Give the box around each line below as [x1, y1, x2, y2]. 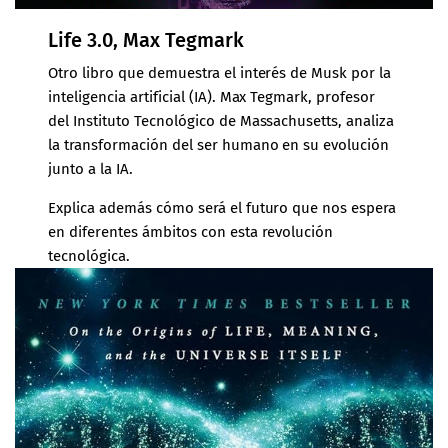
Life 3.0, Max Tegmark [48, 28, 244, 53]
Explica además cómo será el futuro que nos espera [48, 199, 396, 218]
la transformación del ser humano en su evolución [48, 136, 389, 155]
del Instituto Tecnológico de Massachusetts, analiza [48, 112, 394, 131]
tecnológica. [48, 247, 131, 266]
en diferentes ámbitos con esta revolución [48, 223, 334, 242]
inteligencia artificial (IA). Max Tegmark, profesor [48, 88, 375, 107]
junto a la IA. [48, 160, 134, 179]
